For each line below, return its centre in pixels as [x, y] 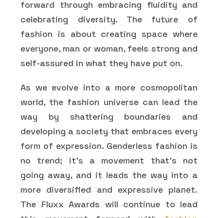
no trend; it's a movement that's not [109, 160]
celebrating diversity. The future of [109, 19]
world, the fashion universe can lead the [109, 102]
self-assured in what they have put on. [101, 63]
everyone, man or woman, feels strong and [109, 48]
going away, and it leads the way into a [109, 175]
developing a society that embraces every [109, 131]
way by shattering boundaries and [109, 116]
